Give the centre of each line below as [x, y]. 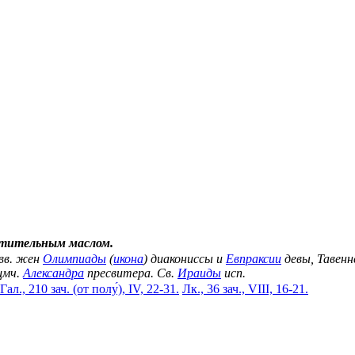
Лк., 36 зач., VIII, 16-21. [245, 289]
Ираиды [199, 273]
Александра [53, 273]
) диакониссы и [185, 259]
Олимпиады [74, 259]
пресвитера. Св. [131, 273]
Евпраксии [254, 259]
